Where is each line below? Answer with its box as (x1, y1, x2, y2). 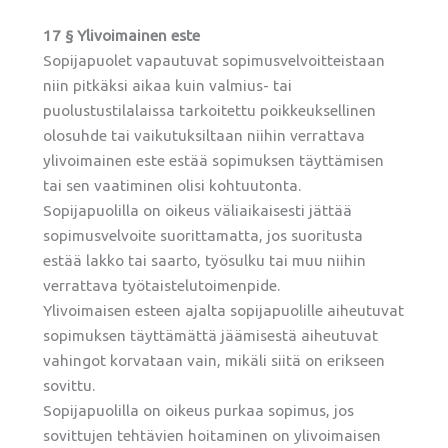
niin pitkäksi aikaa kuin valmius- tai (43, 77, 293, 95)
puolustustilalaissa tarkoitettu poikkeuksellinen (43, 102, 377, 120)
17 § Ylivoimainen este (43, 27, 201, 45)
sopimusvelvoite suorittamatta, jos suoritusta (43, 227, 364, 245)
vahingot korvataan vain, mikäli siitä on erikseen (43, 352, 386, 370)
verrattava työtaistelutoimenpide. (43, 277, 281, 295)
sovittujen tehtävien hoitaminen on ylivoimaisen (43, 427, 382, 445)
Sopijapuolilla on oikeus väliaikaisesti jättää (43, 202, 353, 220)
